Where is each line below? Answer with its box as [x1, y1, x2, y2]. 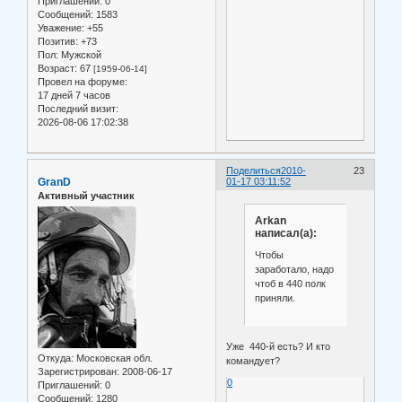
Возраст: [38, 62, 77, 74]
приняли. [254, 292, 295, 303]
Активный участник [38, 189, 135, 201]
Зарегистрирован [38, 365, 117, 377]
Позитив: [38, 35, 78, 47]
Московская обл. [74, 352, 153, 363]
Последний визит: [38, 102, 118, 114]
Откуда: [38, 352, 74, 363]
